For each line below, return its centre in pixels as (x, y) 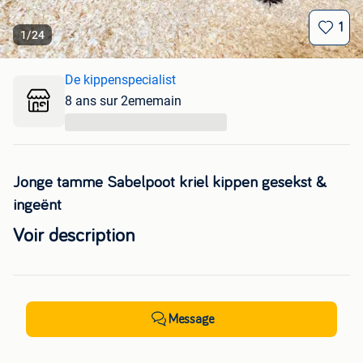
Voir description (74, 236)
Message (191, 320)
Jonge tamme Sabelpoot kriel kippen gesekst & (170, 183)
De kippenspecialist (120, 80)
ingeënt (37, 205)
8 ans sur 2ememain (123, 101)
